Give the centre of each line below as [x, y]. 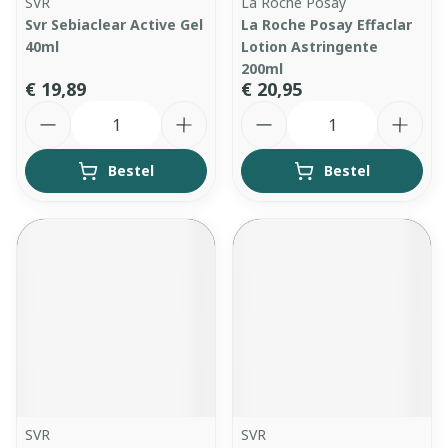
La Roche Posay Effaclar [326, 24]
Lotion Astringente [309, 46]
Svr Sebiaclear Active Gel [114, 24]
